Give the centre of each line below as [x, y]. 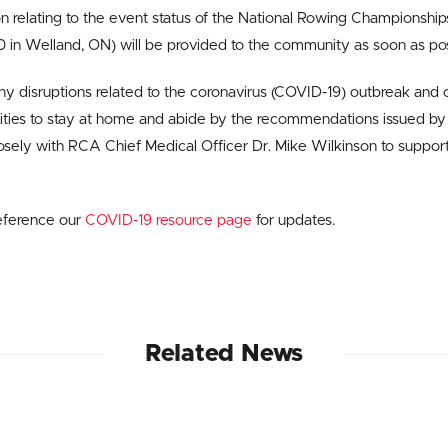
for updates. [293, 220]
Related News [224, 354]
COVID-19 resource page [168, 220]
